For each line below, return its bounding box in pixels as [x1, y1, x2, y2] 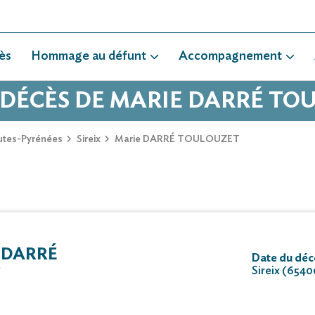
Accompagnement [179, 50, 282, 63]
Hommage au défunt [31, 50, 146, 63]
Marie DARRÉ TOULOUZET [112, 134, 240, 145]
